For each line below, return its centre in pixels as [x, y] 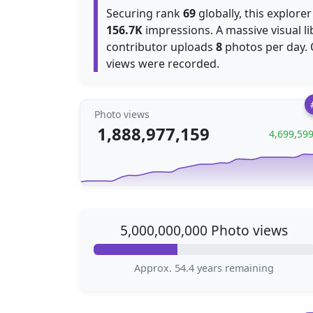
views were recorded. [163, 64]
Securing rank [145, 13]
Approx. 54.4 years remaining [204, 268]
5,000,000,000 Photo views [204, 230]
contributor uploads [161, 47]
